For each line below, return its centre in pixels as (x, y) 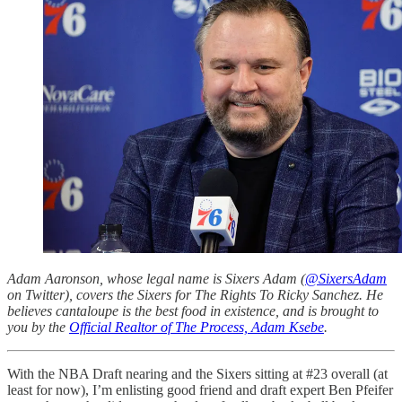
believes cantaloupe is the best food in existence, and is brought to (193, 311)
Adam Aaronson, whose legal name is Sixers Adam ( (156, 279)
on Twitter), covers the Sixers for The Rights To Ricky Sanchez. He (195, 295)
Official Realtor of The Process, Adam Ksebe (197, 328)
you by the (38, 328)
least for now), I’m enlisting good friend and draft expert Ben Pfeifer (200, 390)
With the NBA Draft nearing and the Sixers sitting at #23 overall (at (197, 374)
